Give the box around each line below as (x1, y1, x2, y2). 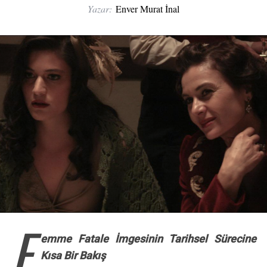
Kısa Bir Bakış (40, 249, 105, 262)
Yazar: (88, 2, 112, 15)
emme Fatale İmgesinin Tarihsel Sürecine (40, 232, 257, 246)
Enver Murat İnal (116, 2, 179, 15)
